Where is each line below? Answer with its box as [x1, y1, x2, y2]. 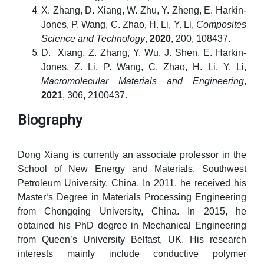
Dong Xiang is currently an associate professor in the [18, 150, 246, 160]
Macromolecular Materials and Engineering [41, 76, 244, 86]
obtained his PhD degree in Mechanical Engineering [18, 220, 246, 230]
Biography [18, 112, 82, 128]
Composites [196, 19, 246, 29]
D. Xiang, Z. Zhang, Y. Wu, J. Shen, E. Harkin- [41, 48, 246, 58]
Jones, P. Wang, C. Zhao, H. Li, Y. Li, [41, 19, 196, 29]
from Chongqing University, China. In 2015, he [18, 206, 246, 216]
